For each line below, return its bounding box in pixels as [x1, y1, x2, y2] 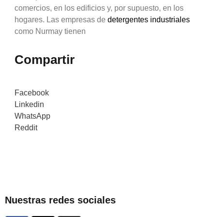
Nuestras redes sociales [5, 195, 116, 205]
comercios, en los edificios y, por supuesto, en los [15, 3, 184, 12]
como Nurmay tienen [15, 27, 86, 35]
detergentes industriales [108, 15, 190, 24]
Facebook [15, 88, 49, 97]
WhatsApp [15, 111, 50, 120]
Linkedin [15, 100, 44, 108]
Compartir [15, 52, 75, 67]
